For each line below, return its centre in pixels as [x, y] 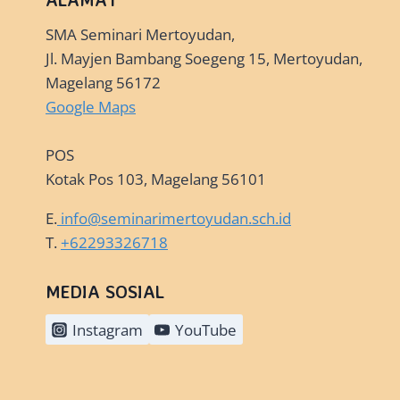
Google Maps [91, 107]
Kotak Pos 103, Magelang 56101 [156, 179]
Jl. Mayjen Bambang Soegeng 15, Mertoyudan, [204, 59]
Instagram [107, 329]
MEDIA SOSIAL [105, 292]
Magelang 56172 [103, 83]
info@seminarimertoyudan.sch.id [176, 219]
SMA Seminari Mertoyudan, [140, 35]
